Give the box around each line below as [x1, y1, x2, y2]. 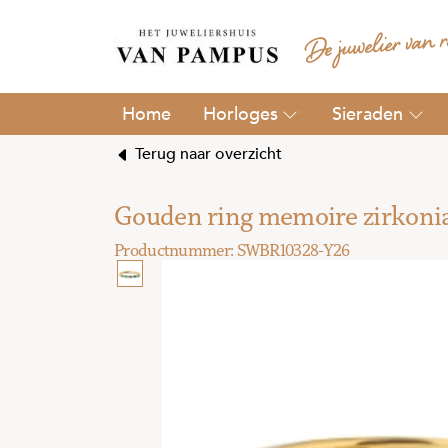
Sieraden [332, 102, 404, 126]
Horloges [203, 102, 278, 126]
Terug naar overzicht [131, 143, 282, 165]
